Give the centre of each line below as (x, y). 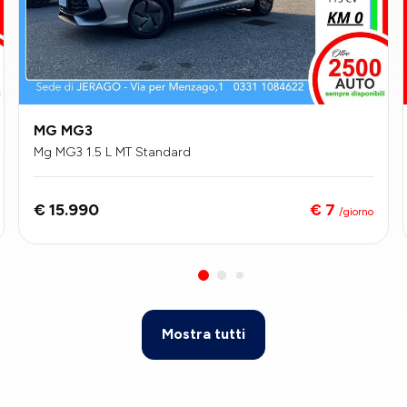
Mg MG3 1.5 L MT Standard (112, 152)
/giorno (356, 211)
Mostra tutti (203, 333)
